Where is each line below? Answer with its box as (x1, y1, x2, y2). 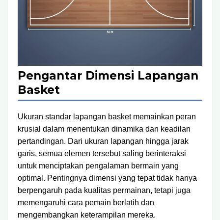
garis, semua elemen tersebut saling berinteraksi (18, 149, 186, 158)
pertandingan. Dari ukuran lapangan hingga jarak (18, 137, 189, 145)
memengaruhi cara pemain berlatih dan (18, 198, 154, 207)
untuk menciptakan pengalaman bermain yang (18, 162, 179, 170)
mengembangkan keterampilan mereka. (18, 211, 156, 219)
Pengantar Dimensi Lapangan (18, 69, 198, 82)
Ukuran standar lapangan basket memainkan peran (18, 112, 196, 121)
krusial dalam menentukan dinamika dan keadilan (18, 125, 191, 133)
